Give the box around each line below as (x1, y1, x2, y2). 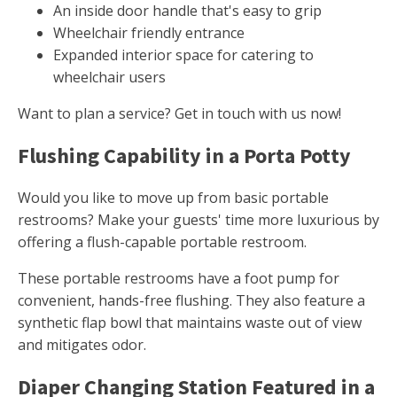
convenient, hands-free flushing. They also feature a (18, 291, 365, 311)
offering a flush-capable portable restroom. (18, 232, 307, 253)
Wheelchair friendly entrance (53, 23, 245, 43)
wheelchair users (53, 67, 166, 88)
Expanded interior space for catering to (53, 45, 314, 66)
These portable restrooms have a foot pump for (18, 269, 339, 289)
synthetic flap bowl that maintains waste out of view (18, 313, 362, 333)
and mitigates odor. (18, 335, 146, 355)
